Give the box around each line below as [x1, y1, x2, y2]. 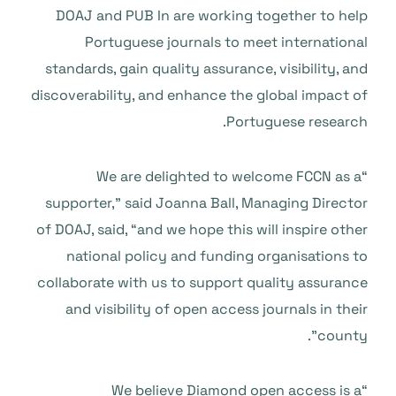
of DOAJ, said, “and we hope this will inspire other [36, 220, 368, 239]
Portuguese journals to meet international [85, 33, 368, 51]
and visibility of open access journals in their [65, 300, 368, 318]
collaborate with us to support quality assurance [37, 273, 368, 292]
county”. [317, 326, 368, 345]
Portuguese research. [226, 112, 368, 131]
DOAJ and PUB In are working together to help [56, 6, 368, 25]
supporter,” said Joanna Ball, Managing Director [45, 194, 368, 212]
